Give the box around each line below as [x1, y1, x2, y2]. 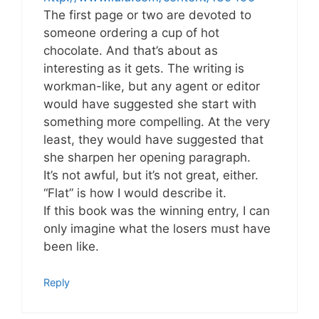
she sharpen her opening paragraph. [43, 150, 251, 164]
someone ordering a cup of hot [43, 25, 219, 40]
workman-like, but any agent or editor [43, 78, 260, 93]
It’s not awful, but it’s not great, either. [43, 167, 258, 182]
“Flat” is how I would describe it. [43, 185, 226, 200]
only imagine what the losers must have [43, 221, 271, 236]
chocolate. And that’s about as [43, 43, 218, 58]
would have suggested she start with [43, 96, 256, 111]
